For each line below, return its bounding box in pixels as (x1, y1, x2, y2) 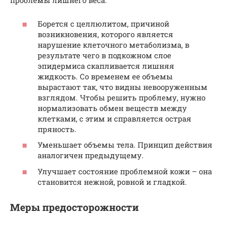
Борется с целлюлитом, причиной (38, 18, 169, 29)
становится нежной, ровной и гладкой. (38, 176, 187, 187)
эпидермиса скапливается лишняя (38, 60, 174, 71)
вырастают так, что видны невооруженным (38, 81, 207, 92)
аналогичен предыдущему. (38, 150, 144, 161)
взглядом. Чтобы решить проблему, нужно (38, 92, 205, 102)
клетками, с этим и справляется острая (38, 113, 191, 124)
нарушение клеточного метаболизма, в (38, 39, 189, 50)
